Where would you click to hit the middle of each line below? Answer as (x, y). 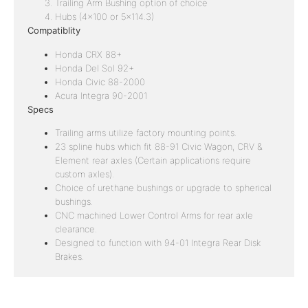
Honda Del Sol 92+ (95, 68)
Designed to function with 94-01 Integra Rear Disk (158, 242)
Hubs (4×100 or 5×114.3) (104, 17)
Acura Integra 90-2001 (101, 95)
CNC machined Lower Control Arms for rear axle (154, 215)
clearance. (76, 229)
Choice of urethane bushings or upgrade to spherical (163, 187)
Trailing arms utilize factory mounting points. (146, 132)
